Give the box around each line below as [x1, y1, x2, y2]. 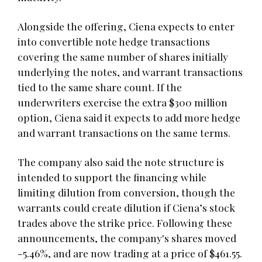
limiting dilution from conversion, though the [18, 185, 235, 199]
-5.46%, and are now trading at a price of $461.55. [18, 246, 242, 260]
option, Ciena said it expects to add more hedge [18, 110, 240, 124]
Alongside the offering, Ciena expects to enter [18, 19, 235, 33]
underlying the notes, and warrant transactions [18, 64, 243, 78]
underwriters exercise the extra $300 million [18, 95, 227, 109]
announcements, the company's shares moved [18, 230, 236, 244]
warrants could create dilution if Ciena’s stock [18, 200, 235, 214]
